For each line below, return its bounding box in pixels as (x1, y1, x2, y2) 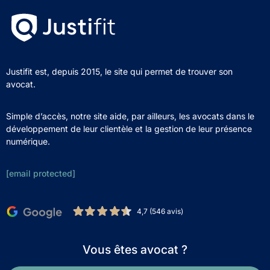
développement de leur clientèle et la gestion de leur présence (6, 124, 252, 134)
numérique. (6, 136, 50, 147)
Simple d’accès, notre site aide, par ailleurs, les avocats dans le (6, 111, 254, 122)
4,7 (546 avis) (137, 206, 183, 216)
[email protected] (6, 168, 75, 179)
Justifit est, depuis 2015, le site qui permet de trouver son (6, 66, 233, 77)
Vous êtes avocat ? (83, 242, 187, 257)
